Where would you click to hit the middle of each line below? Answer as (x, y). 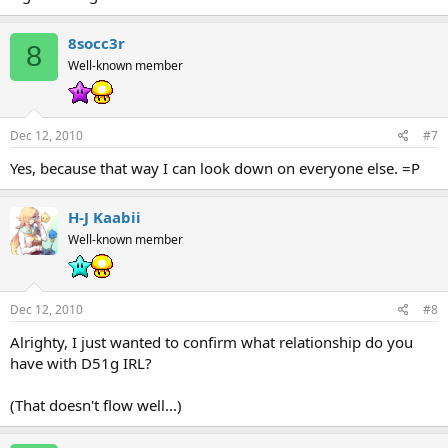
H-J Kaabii (104, 216)
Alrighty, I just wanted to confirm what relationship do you (211, 341)
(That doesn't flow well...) (96, 404)
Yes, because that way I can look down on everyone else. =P (215, 167)
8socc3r (96, 42)
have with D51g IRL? (81, 362)
